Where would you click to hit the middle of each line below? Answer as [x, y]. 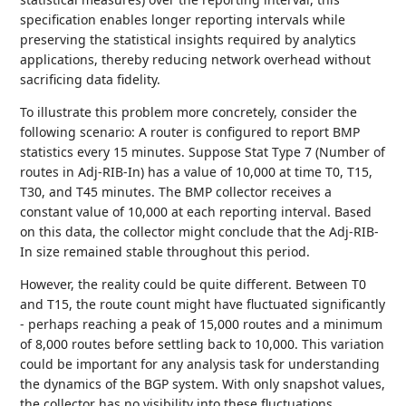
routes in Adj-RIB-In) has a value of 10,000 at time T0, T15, [197, 172]
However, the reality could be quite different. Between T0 [193, 284]
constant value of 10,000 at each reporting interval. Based [196, 212]
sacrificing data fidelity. [91, 79]
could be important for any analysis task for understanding [200, 364]
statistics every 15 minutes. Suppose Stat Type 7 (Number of [203, 152]
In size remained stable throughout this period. [165, 251]
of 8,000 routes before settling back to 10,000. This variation [203, 344]
